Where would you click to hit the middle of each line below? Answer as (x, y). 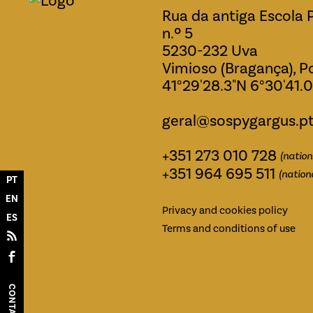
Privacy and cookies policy (225, 210)
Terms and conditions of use (229, 228)
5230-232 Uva (210, 50)
